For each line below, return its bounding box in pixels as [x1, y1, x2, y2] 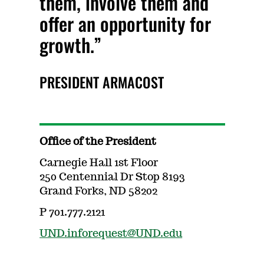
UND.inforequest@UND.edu [39, 229, 183, 239]
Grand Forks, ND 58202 [39, 186, 158, 197]
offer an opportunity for [39, 9, 212, 37]
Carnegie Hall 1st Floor [39, 158, 159, 169]
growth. [39, 31, 95, 58]
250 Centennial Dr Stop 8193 [39, 172, 186, 183]
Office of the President [39, 137, 157, 147]
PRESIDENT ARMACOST [39, 71, 164, 93]
